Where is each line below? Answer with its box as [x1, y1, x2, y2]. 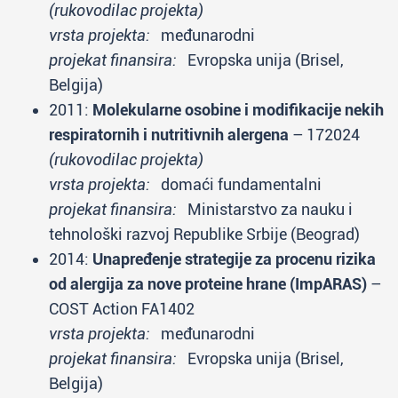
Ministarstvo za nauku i [177, 200, 353, 219]
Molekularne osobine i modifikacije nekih [92, 100, 384, 119]
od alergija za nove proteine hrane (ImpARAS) [49, 275, 367, 293]
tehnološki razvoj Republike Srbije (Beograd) [49, 225, 360, 243]
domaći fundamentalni [150, 175, 322, 194]
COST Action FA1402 [49, 299, 195, 318]
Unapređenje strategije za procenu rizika [92, 250, 376, 268]
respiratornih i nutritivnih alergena [49, 125, 289, 144]
